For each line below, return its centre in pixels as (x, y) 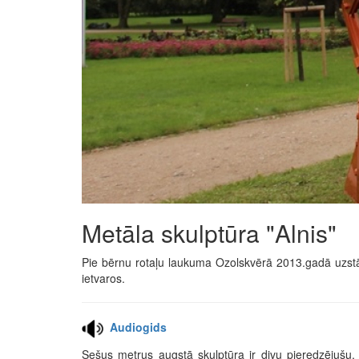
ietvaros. (103, 278)
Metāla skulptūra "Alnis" (209, 233)
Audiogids (138, 327)
